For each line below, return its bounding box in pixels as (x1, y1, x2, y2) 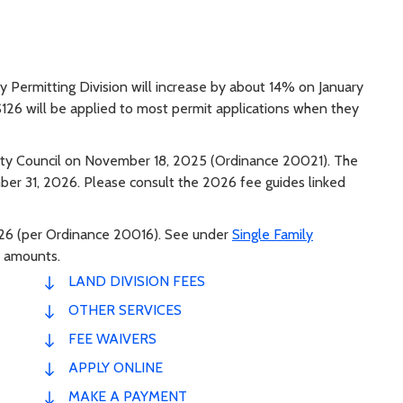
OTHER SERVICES (68, 300, 182, 318)
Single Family (232, 225, 313, 243)
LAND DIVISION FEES (68, 272, 205, 290)
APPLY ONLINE (68, 358, 163, 376)
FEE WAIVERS (68, 329, 157, 347)
